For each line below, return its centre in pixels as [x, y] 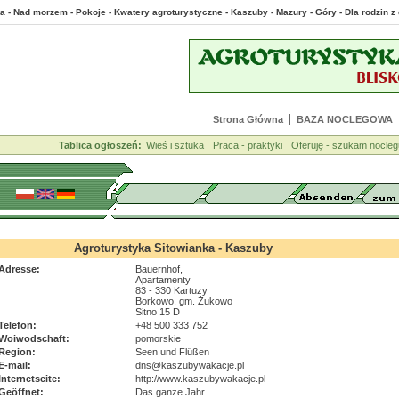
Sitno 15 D [157, 312]
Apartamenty [163, 280]
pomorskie [158, 338]
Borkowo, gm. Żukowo [183, 301]
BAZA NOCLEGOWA [344, 119]
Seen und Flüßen [172, 352]
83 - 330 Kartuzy [171, 290]
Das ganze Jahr [170, 392]
